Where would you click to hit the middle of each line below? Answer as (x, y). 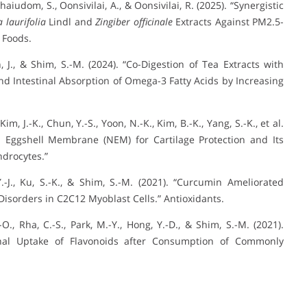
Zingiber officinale (134, 21)
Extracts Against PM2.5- (228, 21)
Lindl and (71, 21)
